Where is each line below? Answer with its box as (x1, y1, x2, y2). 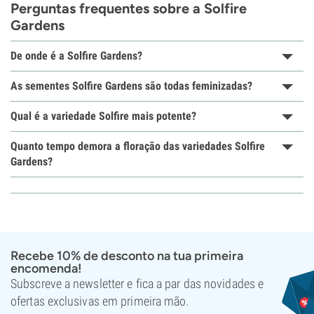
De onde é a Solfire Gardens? (11, 49, 142, 62)
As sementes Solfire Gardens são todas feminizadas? (11, 79, 252, 93)
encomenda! (11, 261, 82, 276)
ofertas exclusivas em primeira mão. (11, 294, 189, 308)
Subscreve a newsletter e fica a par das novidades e (11, 276, 264, 291)
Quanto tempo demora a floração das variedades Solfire (11, 139, 265, 153)
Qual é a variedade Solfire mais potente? (11, 109, 196, 123)
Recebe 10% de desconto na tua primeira (11, 248, 243, 264)
